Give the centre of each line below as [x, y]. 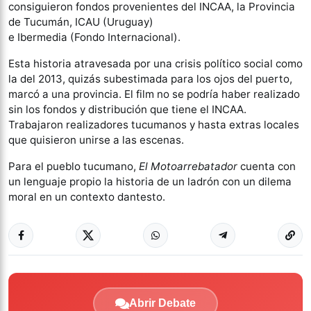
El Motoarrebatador [188, 166]
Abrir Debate [162, 303]
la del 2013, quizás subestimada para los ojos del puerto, [150, 78]
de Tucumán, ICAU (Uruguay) [81, 22]
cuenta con [267, 166]
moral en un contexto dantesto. [87, 196]
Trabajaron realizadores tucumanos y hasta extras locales [154, 124]
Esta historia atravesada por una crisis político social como [155, 63]
